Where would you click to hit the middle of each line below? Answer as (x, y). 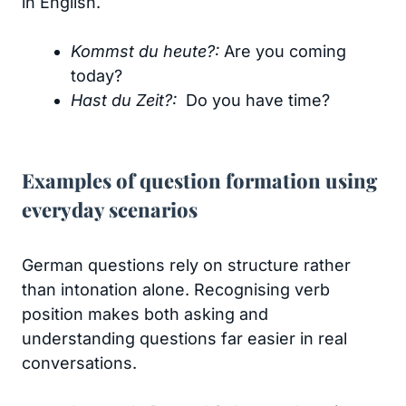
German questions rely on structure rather (186, 265)
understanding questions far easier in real (184, 338)
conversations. (79, 363)
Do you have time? (256, 100)
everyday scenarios (110, 209)
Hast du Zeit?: (126, 100)
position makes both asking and (145, 314)
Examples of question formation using (199, 180)
